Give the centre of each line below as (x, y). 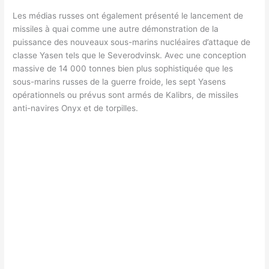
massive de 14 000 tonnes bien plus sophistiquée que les (123, 69)
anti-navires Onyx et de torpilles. (76, 108)
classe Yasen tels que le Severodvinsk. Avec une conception (130, 56)
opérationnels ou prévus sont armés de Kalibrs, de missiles (126, 95)
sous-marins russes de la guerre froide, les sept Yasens (119, 82)
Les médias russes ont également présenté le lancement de (128, 16)
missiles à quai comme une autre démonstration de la (116, 29)
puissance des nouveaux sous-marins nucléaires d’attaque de (132, 42)
